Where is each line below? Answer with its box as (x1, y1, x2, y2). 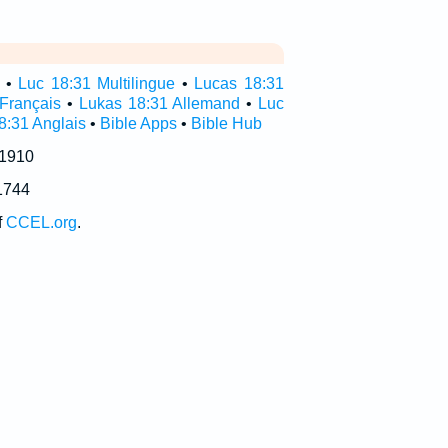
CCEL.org (5, 214, 77, 231)
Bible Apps (99, 115, 177, 132)
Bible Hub (190, 115, 262, 132)
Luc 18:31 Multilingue (18, 75, 176, 92)
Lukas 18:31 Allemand (78, 95, 241, 112)
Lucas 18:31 (194, 75, 284, 92)
